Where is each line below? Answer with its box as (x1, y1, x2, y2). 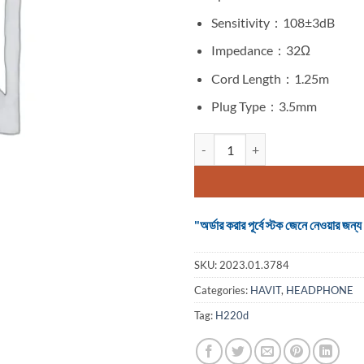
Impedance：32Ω (210, 42, 310, 58)
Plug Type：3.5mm (210, 98, 317, 115)
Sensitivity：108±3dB (210, 14, 335, 30)
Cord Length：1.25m (210, 70, 329, 86)
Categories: (194, 283, 250, 297)
